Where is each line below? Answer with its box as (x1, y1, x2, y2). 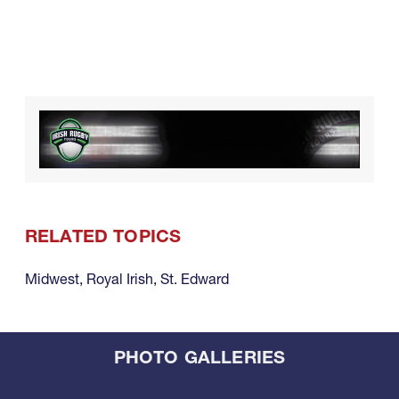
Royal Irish (86, 269, 153, 288)
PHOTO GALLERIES (113, 346, 286, 368)
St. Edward (160, 269, 229, 288)
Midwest (25, 269, 79, 288)
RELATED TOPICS (25, 224, 182, 247)
